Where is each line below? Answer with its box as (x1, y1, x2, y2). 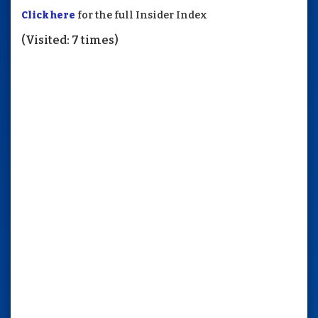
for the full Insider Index (75, 9, 207, 22)
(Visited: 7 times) (21, 33, 119, 48)
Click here (21, 9, 75, 22)
